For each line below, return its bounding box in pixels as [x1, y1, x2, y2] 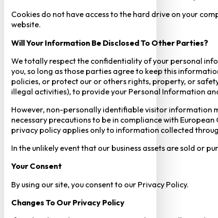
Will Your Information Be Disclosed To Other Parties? [11, 37, 208, 48]
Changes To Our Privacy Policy [11, 197, 125, 207]
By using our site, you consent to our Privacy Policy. [11, 179, 189, 189]
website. [11, 19, 41, 30]
